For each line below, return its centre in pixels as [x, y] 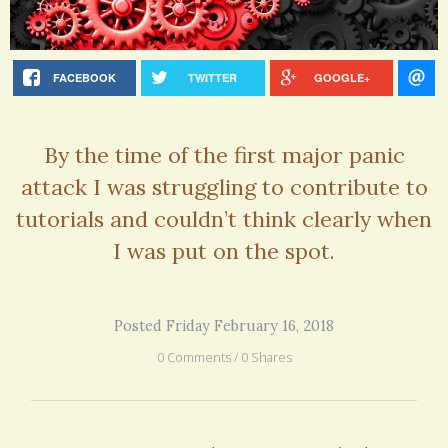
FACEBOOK [84, 78]
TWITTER [213, 78]
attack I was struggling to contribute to [224, 187]
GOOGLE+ [341, 78]
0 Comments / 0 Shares [224, 358]
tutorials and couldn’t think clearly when [224, 219]
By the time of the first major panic [224, 155]
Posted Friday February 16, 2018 [224, 326]
